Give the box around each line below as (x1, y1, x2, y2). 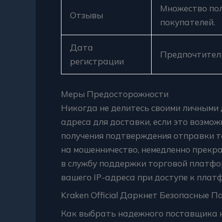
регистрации (70, 56, 124, 66)
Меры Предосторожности (61, 88, 168, 99)
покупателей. (160, 17, 215, 27)
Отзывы (70, 10, 103, 20)
